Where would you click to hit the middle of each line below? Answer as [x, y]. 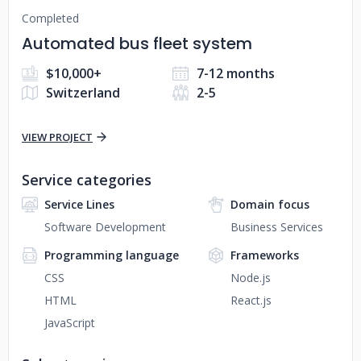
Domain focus [270, 204]
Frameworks [264, 255]
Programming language [112, 255]
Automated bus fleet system [137, 44]
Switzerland [83, 93]
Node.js [250, 278]
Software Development [105, 227]
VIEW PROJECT [57, 137]
